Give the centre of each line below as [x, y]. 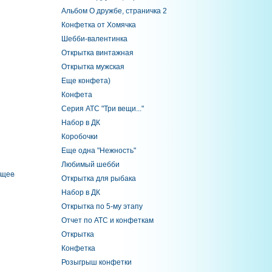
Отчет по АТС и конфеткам [107, 220]
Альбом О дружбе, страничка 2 [114, 11]
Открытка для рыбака [98, 178]
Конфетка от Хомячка [98, 25]
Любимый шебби [90, 165]
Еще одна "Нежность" [98, 151]
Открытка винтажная [97, 53]
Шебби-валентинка [94, 39]
